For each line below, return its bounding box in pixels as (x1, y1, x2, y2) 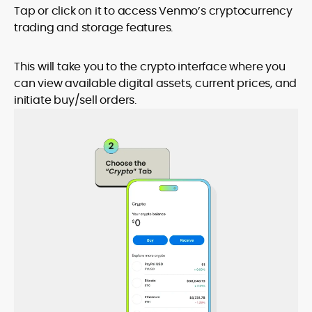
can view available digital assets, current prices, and (14, 75, 297, 91)
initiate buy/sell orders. (14, 92, 137, 108)
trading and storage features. (14, 19, 173, 36)
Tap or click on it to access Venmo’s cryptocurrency (14, 3, 292, 19)
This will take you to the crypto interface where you (14, 58, 286, 75)
